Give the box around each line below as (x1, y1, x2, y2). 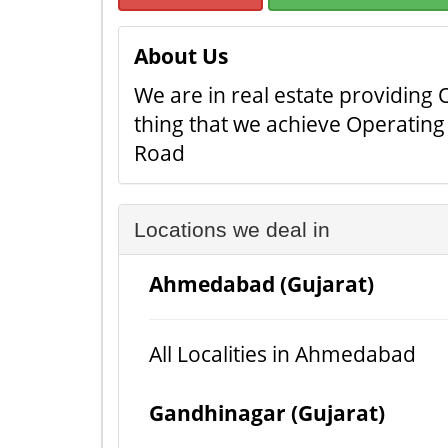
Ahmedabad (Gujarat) (149, 270, 374, 298)
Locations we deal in (134, 218, 330, 241)
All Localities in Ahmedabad (149, 340, 416, 368)
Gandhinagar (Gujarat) (149, 399, 385, 427)
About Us (134, 42, 228, 70)
